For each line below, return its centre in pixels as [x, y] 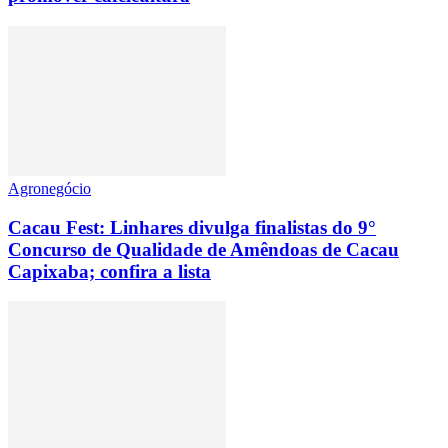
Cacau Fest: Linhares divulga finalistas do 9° [192, 227]
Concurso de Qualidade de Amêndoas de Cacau [203, 249]
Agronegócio [49, 188]
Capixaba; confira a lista [109, 271]
